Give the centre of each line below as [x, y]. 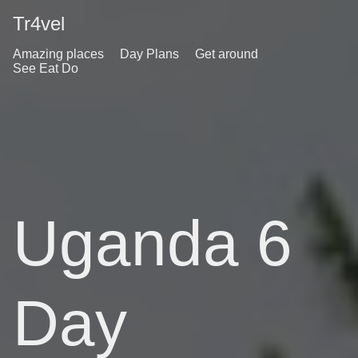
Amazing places [58, 54]
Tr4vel [39, 24]
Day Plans [149, 54]
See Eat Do [46, 68]
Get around [227, 54]
